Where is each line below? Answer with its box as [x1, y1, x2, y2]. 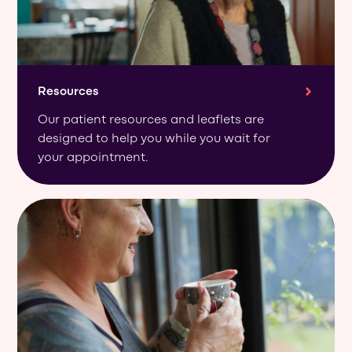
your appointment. [38, 152, 149, 165]
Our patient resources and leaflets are [38, 114, 265, 127]
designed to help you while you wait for [38, 133, 271, 146]
